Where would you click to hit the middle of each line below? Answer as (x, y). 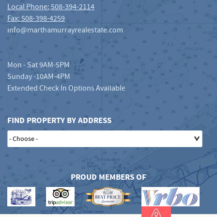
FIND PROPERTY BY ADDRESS (59, 120)
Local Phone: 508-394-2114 (51, 7)
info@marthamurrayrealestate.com (65, 31)
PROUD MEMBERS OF (108, 177)
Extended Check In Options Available (66, 89)
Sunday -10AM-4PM (39, 77)
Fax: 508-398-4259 (36, 19)
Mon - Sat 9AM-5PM (39, 65)
